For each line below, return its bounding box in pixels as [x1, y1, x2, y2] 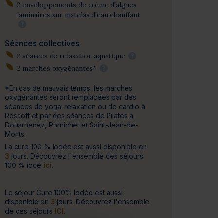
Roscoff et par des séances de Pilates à [5, 111, 134, 120]
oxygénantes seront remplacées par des [5, 93, 137, 102]
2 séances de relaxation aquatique [17, 51, 127, 60]
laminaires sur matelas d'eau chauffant [17, 10, 140, 19]
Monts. [5, 130, 26, 139]
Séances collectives [5, 39, 80, 49]
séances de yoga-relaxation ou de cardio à [5, 102, 145, 111]
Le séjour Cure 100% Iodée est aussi [5, 188, 123, 197]
